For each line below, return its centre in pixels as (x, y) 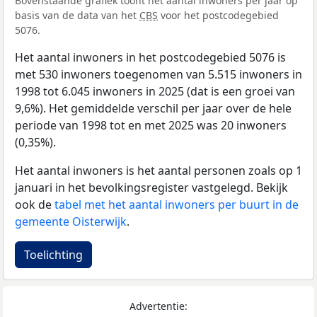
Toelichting (53, 255)
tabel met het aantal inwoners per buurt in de (177, 205)
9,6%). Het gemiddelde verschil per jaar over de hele (153, 109)
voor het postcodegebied (218, 16)
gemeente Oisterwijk (71, 222)
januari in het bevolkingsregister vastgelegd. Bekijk (151, 188)
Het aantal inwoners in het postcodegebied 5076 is (150, 58)
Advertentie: (158, 306)
